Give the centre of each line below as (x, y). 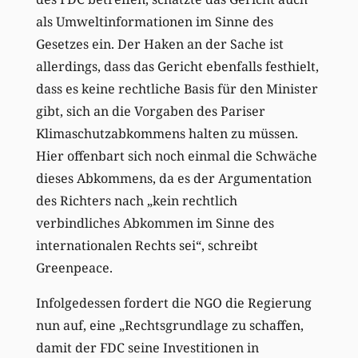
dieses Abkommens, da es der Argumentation (173, 179)
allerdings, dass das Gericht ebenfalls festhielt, (177, 67)
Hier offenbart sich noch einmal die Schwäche (176, 156)
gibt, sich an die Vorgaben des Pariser (150, 111)
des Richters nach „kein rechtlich (136, 201)
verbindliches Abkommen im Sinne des (155, 223)
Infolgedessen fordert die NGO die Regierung (173, 303)
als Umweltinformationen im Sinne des (154, 22)
